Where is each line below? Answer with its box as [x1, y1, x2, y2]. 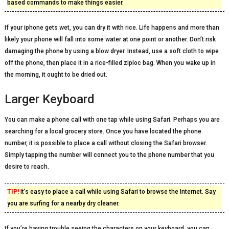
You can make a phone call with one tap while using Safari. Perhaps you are [4, 116, 220, 123]
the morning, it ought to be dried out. [4, 71, 107, 78]
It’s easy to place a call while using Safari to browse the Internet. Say [18, 188, 216, 195]
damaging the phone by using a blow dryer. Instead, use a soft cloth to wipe [4, 48, 219, 55]
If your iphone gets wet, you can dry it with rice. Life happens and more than [4, 24, 219, 31]
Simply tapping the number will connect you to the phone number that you [4, 151, 214, 158]
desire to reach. [4, 163, 49, 170]
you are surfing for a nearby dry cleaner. [7, 200, 120, 207]
